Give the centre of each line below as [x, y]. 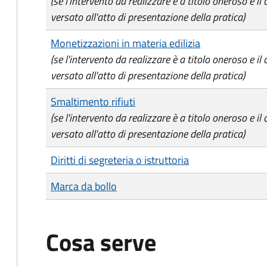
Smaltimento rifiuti [93, 102]
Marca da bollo [84, 186]
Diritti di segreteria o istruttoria [120, 160]
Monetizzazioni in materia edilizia [125, 43]
